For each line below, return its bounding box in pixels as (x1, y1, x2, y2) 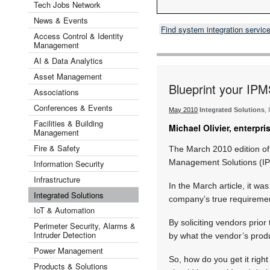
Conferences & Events (34, 101, 113, 113)
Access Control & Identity (34, 30, 124, 42)
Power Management (34, 244, 103, 256)
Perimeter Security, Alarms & (34, 219, 136, 231)
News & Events (34, 14, 88, 26)
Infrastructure (34, 173, 80, 185)
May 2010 (169, 105, 198, 113)
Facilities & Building (34, 117, 103, 129)
